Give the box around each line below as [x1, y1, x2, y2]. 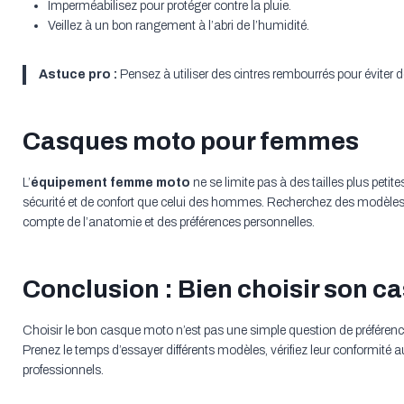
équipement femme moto [30, 176, 190, 190]
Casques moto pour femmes [22, 127, 359, 156]
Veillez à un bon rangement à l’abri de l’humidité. [47, 19, 309, 33]
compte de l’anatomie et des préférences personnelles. [22, 216, 315, 230]
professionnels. [22, 363, 104, 378]
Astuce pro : [38, 68, 117, 82]
